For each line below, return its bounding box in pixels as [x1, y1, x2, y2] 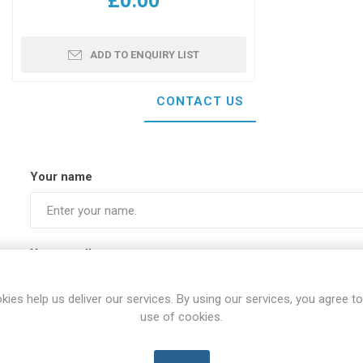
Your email [29, 246, 92, 261]
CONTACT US [156, 94, 245, 109]
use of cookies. [140, 309, 223, 324]
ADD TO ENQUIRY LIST [90, 49, 200, 61]
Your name [29, 169, 92, 184]
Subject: [29, 323, 78, 338]
